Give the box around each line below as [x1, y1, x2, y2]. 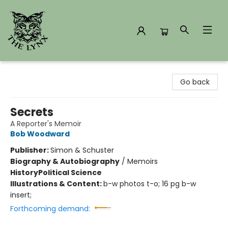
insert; [10, 190, 32, 200]
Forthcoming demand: [10, 204, 90, 214]
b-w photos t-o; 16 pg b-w [103, 179, 196, 189]
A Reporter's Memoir [10, 119, 81, 129]
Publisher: [10, 145, 50, 155]
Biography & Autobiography [10, 156, 120, 166]
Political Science [38, 167, 102, 178]
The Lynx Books [8, 66, 61, 76]
